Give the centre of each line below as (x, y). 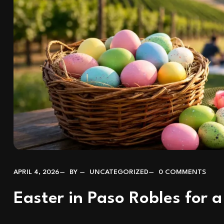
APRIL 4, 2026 (36, 172)
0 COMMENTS (182, 172)
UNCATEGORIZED (119, 172)
